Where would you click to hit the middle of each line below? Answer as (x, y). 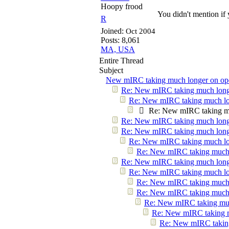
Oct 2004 (141, 31)
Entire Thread (121, 61)
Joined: (113, 31)
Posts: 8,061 (120, 40)
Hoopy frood (122, 6)
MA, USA (118, 49)
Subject (111, 70)
